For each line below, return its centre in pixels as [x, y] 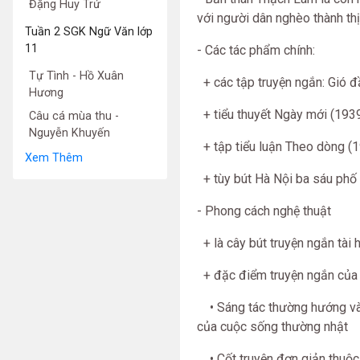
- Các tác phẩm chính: [256, 50]
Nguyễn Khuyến [70, 133]
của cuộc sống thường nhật [272, 327]
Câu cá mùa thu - [74, 116]
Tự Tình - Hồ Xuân [76, 76]
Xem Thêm [54, 158]
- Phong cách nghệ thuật [264, 211]
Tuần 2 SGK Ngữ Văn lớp [89, 32]
